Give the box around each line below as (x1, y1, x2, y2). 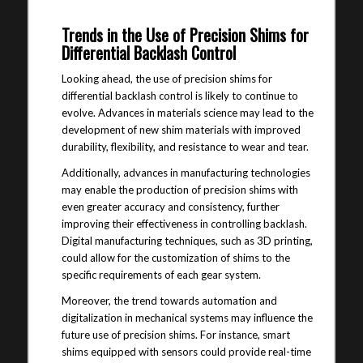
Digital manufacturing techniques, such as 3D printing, (61, 234, 313, 248)
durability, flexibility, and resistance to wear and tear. (61, 140, 309, 154)
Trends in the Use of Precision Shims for (61, 23, 309, 48)
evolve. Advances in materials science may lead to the (61, 106, 314, 120)
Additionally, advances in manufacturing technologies (61, 166, 310, 180)
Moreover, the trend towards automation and (61, 294, 277, 308)
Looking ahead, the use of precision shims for (61, 72, 272, 86)
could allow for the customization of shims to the (61, 251, 290, 265)
